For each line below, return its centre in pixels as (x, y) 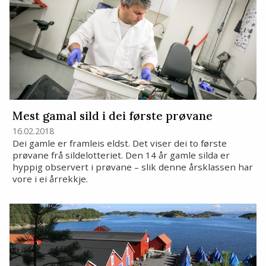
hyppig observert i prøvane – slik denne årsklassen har (132, 167)
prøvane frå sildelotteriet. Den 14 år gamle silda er (121, 155)
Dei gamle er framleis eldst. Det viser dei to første (119, 143)
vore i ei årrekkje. (50, 179)
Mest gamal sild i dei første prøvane (112, 115)
